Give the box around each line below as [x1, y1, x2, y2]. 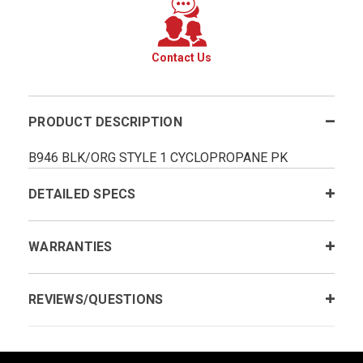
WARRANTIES [28, 238, 113, 254]
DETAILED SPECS [28, 186, 136, 202]
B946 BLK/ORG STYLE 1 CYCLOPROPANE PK [28, 149, 288, 165]
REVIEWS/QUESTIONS [28, 291, 164, 307]
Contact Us [152, 50, 211, 64]
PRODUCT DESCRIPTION [28, 113, 182, 130]
